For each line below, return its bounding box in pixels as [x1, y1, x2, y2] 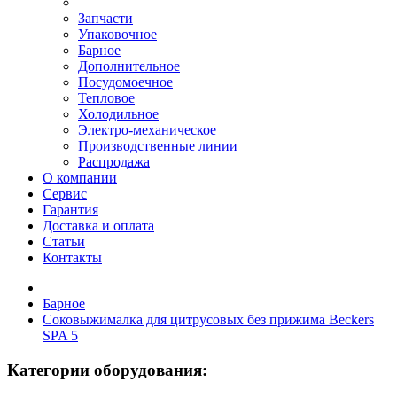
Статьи [43, 234, 85, 249]
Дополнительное [78, 58, 180, 74]
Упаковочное [78, 27, 157, 42]
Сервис [43, 186, 87, 201]
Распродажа [78, 154, 150, 169]
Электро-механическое [78, 122, 216, 137]
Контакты [43, 250, 102, 265]
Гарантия [43, 202, 98, 217]
